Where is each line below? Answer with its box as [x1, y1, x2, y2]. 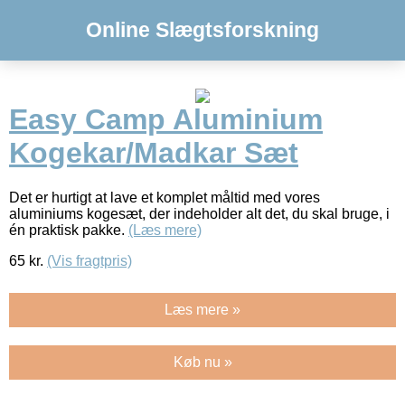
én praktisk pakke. [9, 221, 128, 238]
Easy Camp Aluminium [9, 103, 323, 137]
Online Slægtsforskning [86, 18, 319, 42]
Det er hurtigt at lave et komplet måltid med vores [9, 189, 320, 205]
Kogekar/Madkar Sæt [9, 137, 298, 170]
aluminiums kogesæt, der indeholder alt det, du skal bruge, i [9, 205, 390, 221]
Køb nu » [173, 353, 232, 370]
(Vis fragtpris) [47, 252, 132, 268]
